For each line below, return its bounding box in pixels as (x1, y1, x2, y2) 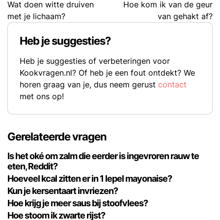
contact (158, 80, 187, 90)
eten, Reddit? (7, 161, 57, 172)
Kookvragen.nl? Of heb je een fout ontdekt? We (20, 68, 195, 78)
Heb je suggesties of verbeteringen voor (20, 56, 170, 66)
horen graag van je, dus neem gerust (20, 80, 158, 90)
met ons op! (20, 91, 64, 102)
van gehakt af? (158, 11, 213, 22)
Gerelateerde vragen (7, 130, 107, 143)
